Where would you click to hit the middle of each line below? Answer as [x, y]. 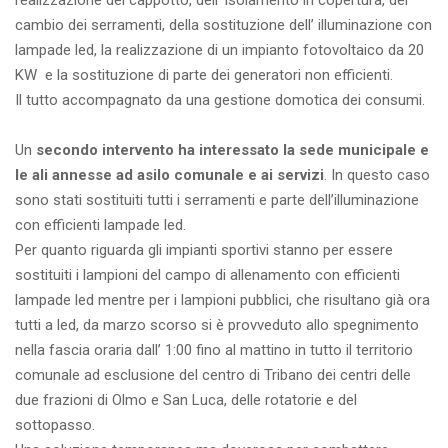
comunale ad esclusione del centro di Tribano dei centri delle [213, 375]
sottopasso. [55, 425]
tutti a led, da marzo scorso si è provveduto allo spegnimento [217, 325]
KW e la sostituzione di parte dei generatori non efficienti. [204, 75]
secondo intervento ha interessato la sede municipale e [232, 150]
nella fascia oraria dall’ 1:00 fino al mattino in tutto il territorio [214, 350]
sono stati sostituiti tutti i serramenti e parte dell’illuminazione [217, 200]
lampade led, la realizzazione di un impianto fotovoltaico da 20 [219, 50]
